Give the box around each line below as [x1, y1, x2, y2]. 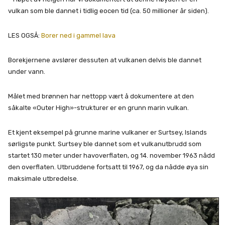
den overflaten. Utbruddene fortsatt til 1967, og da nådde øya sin [8, 163, 208, 171]
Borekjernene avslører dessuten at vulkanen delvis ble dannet [8, 56, 201, 64]
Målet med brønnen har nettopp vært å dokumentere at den [8, 92, 194, 100]
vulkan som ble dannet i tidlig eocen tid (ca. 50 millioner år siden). [8, 7, 209, 15]
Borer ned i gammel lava [41, 31, 116, 39]
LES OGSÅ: [8, 31, 41, 39]
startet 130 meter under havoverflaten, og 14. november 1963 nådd [8, 151, 215, 159]
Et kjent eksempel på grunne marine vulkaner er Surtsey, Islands [8, 128, 207, 136]
